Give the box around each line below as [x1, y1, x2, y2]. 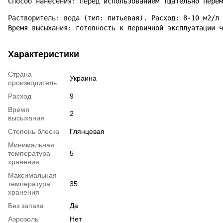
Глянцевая [70, 127, 105, 135]
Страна [8, 70, 32, 78]
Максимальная [8, 171, 57, 179]
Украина [70, 74, 97, 82]
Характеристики [8, 49, 79, 59]
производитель [8, 78, 57, 87]
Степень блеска [8, 127, 59, 135]
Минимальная [8, 140, 54, 149]
